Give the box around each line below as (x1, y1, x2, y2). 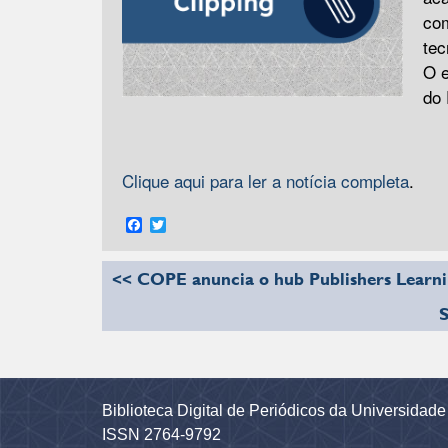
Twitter (166, 212, 212, 236)
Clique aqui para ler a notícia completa (122, 168, 409, 193)
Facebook (142, 212, 212, 236)
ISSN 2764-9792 (102, 425, 221, 443)
